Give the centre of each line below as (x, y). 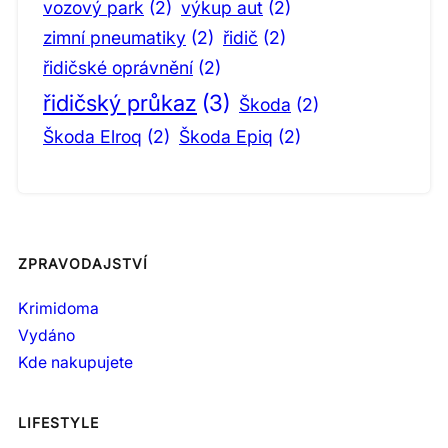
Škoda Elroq (92, 137)
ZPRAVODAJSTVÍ (83, 264)
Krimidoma (58, 308)
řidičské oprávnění (118, 68)
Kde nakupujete (75, 362)
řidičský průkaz (120, 103)
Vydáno (46, 335)
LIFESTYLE (58, 422)
